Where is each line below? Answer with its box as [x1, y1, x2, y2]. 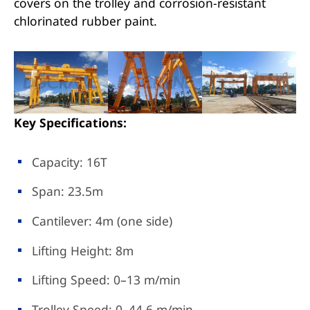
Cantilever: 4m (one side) [32, 212, 173, 229]
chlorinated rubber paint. [13, 12, 157, 29]
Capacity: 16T [32, 153, 108, 170]
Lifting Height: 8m [32, 241, 134, 259]
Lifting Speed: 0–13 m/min [32, 271, 181, 289]
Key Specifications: [13, 114, 127, 131]
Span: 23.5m [32, 183, 104, 200]
